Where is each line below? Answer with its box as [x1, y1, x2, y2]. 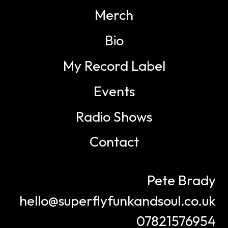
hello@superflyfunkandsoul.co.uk [19, 192, 216, 210]
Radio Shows [76, 107, 152, 125]
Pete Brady [147, 172, 216, 189]
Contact [89, 133, 139, 151]
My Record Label [63, 56, 165, 74]
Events [93, 82, 135, 100]
